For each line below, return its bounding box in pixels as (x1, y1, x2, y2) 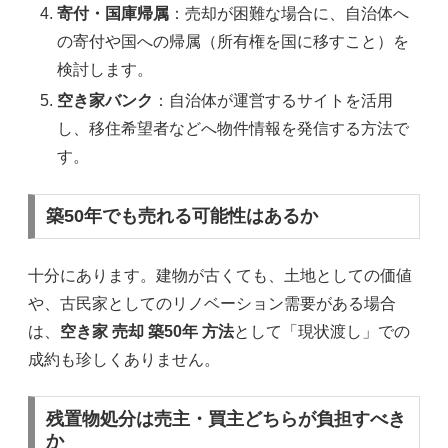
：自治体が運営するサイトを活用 (153, 92, 394, 110)
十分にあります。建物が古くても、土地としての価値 (28, 266, 412, 284)
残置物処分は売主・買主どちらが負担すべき (45, 409, 406, 430)
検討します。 (57, 61, 154, 79)
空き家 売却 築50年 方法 (60, 322, 234, 340)
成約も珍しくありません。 (28, 350, 220, 368)
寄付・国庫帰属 (57, 5, 170, 23)
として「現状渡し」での (234, 322, 410, 340)
